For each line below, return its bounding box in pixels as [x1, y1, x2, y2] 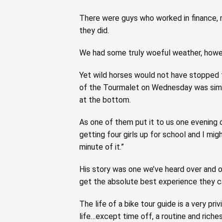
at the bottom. [79, 95, 131, 105]
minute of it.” [79, 142, 124, 152]
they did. [79, 25, 109, 35]
